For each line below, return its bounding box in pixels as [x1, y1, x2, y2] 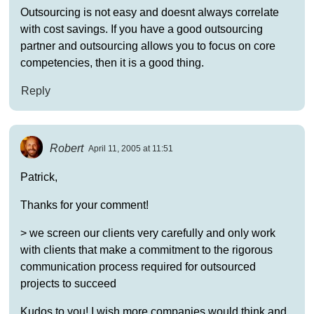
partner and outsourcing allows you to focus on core [20, 39, 275, 52]
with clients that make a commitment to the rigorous [20, 243, 273, 256]
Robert [50, 142, 84, 154]
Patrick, [20, 170, 57, 183]
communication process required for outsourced [20, 260, 256, 273]
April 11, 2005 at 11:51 [88, 144, 174, 154]
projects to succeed [20, 277, 116, 289]
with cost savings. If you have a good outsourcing [20, 22, 263, 35]
